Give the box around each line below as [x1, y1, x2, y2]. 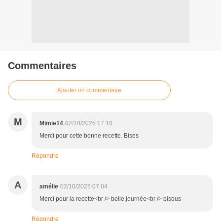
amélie [39, 183, 58, 190]
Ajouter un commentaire [57, 87, 121, 94]
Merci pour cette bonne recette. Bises [39, 132, 139, 140]
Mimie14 [39, 120, 63, 127]
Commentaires [8, 60, 76, 72]
